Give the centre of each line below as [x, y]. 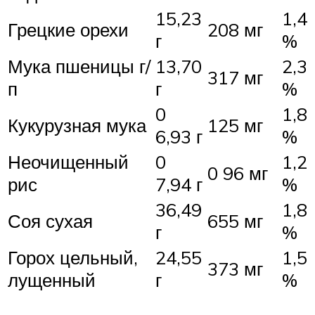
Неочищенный [68, 161]
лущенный [52, 279]
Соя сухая [50, 220]
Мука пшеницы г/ [79, 66]
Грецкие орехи [68, 29]
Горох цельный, [73, 257]
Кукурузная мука [77, 125]
